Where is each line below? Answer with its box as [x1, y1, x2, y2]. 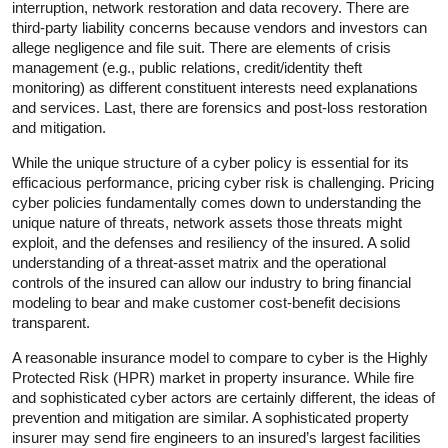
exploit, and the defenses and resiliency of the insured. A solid [12, 233, 410, 251]
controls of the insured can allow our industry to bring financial [12, 273, 411, 291]
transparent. [12, 313, 90, 331]
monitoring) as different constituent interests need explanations [12, 78, 418, 96]
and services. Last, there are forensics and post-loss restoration [12, 98, 427, 116]
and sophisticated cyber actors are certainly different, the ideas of [12, 388, 435, 406]
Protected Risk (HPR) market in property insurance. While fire [12, 368, 414, 386]
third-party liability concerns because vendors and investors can [12, 18, 427, 36]
